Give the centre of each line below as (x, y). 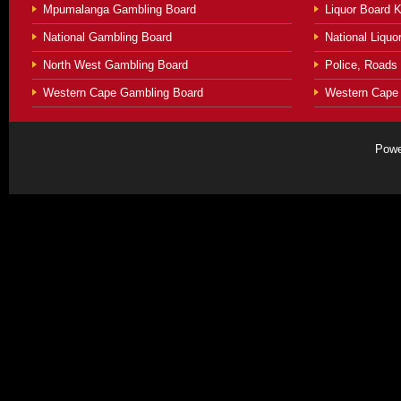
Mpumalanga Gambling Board (119, 10)
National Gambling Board (107, 38)
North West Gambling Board (115, 65)
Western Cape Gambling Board (123, 93)
